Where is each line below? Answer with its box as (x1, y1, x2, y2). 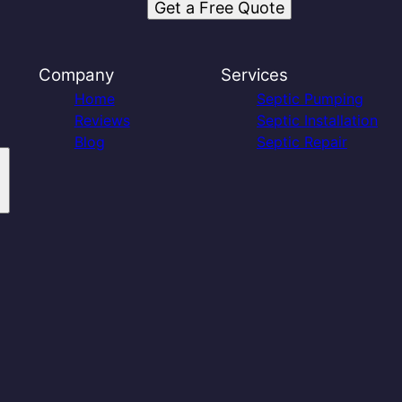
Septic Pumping (256, 90, 363, 108)
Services (220, 65, 288, 85)
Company (38, 65, 114, 85)
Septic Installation (256, 111, 378, 129)
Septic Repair (256, 133, 347, 151)
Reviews (74, 111, 130, 129)
